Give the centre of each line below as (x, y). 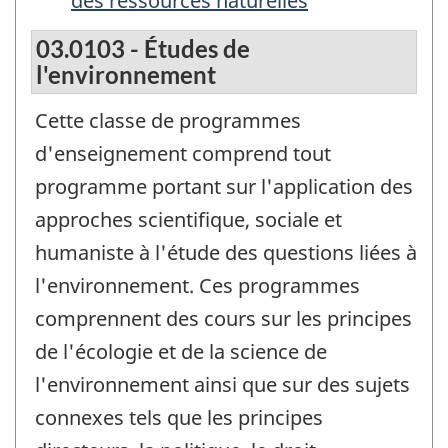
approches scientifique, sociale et (188, 220)
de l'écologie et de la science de (181, 352)
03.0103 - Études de (143, 49)
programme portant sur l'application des (224, 187)
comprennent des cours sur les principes (223, 319)
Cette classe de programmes (168, 121)
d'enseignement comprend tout (183, 154)
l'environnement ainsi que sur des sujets (222, 385)
